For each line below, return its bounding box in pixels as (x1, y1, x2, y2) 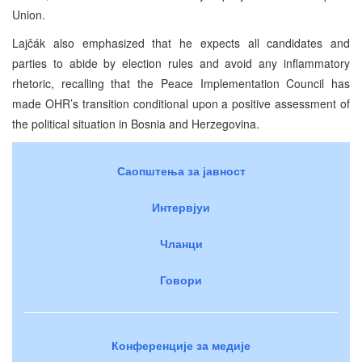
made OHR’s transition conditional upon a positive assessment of (12, 95, 350, 112)
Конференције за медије (112, 336, 250, 353)
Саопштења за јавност (116, 162, 246, 179)
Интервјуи (152, 198, 210, 215)
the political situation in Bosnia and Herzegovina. (12, 115, 259, 132)
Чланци (159, 234, 203, 251)
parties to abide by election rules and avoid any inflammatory (12, 54, 350, 71)
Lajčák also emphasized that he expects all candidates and (12, 34, 350, 51)
